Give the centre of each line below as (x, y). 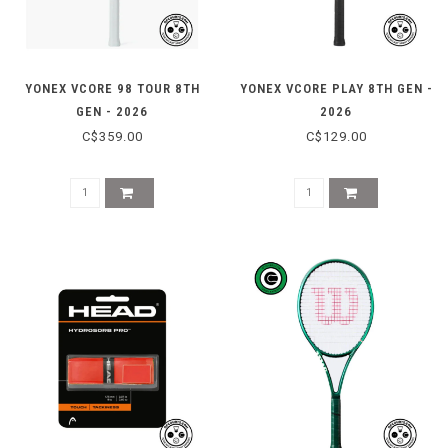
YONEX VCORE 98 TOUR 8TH (112, 88)
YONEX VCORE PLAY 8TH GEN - (336, 88)
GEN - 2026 (112, 111)
